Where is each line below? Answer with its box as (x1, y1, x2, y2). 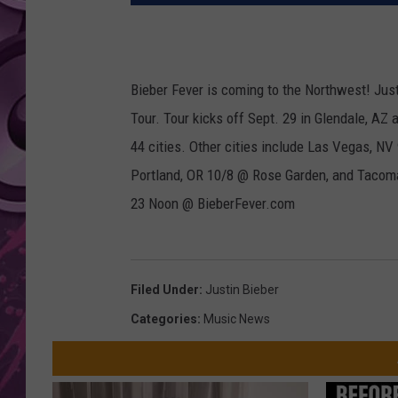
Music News (203, 312, 270, 327)
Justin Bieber (205, 283, 279, 298)
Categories (131, 312, 197, 327)
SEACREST (293, 45, 348, 60)
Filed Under (131, 283, 199, 298)
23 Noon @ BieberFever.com (131, 195, 295, 213)
